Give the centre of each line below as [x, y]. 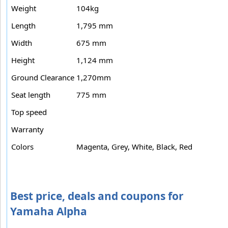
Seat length [31, 94]
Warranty [27, 129]
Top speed [29, 112]
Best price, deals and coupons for [97, 196]
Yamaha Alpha [49, 211]
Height [23, 60]
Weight [24, 8]
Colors [22, 146]
